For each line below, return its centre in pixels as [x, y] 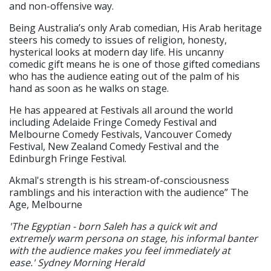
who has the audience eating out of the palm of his [124, 76]
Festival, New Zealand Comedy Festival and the [114, 146]
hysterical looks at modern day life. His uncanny [116, 52]
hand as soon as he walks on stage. [89, 88]
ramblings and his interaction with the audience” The [129, 192]
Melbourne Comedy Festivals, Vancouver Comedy [120, 134]
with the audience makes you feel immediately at [120, 250]
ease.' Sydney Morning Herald [77, 263]
